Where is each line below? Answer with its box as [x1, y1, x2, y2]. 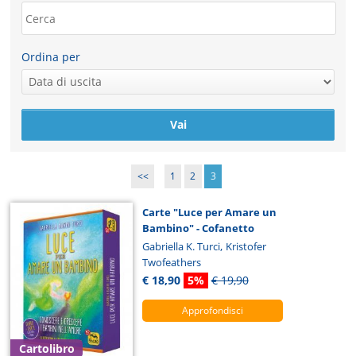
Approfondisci [181, 304, 243, 318]
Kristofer [225, 239, 266, 254]
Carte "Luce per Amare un [141, 205, 277, 220]
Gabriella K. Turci [141, 239, 220, 254]
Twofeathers [141, 255, 201, 270]
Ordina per [21, 49, 81, 65]
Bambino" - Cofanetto [141, 221, 254, 236]
